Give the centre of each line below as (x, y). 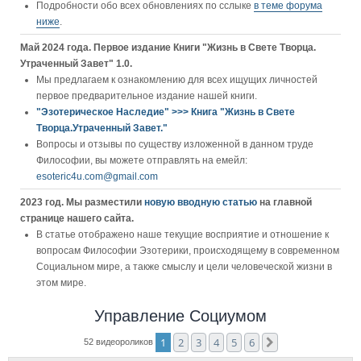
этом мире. (61, 283)
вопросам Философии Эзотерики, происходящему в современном (188, 251)
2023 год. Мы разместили (82, 202)
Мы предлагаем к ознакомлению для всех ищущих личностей (177, 80)
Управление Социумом (180, 316)
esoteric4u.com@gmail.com (97, 176)
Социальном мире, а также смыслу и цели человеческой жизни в (184, 267)
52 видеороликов (119, 341)
